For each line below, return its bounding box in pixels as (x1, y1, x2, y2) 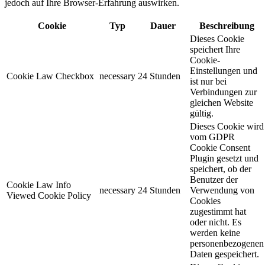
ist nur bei (190, 76, 227, 86)
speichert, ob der (190, 163, 251, 174)
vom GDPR (190, 131, 235, 142)
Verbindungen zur (190, 86, 257, 97)
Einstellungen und (190, 65, 257, 76)
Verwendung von (190, 185, 254, 195)
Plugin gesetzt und (190, 153, 258, 163)
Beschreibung (199, 20, 254, 31)
